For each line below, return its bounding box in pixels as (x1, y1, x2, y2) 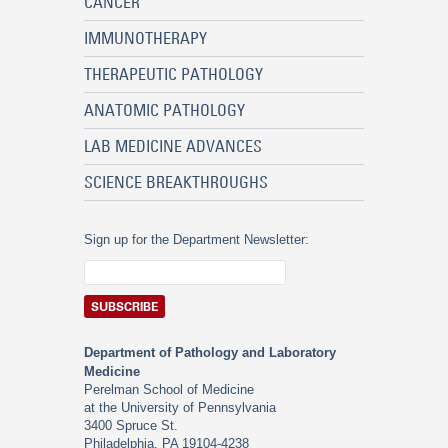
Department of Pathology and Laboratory (84, 345, 336, 360)
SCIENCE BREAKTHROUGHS (84, 172, 268, 192)
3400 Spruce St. (84, 418, 178, 433)
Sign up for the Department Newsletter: (84, 232, 309, 247)
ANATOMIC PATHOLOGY (84, 100, 245, 120)
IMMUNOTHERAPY (84, 28, 207, 48)
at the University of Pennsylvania (84, 400, 276, 415)
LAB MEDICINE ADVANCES (84, 136, 262, 156)
